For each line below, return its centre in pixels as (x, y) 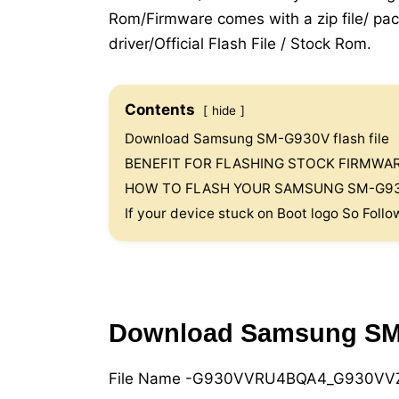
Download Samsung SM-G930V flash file (257, 139)
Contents (160, 110)
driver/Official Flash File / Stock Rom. (240, 44)
